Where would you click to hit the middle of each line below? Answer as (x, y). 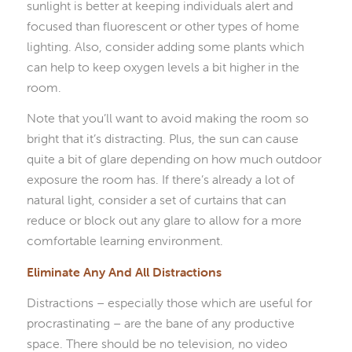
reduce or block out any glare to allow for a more (164, 220)
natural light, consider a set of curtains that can (156, 200)
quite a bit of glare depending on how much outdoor (174, 159)
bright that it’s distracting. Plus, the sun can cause (162, 139)
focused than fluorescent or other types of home (163, 26)
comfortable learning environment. (125, 241)
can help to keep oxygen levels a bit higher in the (163, 66)
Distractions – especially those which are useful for (169, 303)
